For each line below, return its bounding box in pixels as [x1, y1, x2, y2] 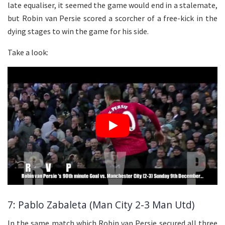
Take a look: [8, 47, 48, 57]
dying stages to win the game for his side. [8, 26, 149, 36]
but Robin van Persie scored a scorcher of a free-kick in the [8, 13, 217, 23]
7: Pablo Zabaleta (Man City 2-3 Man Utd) [8, 197, 194, 211]
